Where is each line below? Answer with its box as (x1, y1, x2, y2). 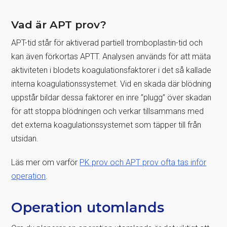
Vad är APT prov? (11, 18, 107, 31)
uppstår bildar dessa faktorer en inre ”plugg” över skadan (11, 92, 212, 102)
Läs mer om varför (11, 157, 80, 167)
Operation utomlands (11, 199, 165, 216)
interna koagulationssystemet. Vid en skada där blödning (11, 79, 212, 89)
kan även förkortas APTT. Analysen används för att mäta (11, 51, 211, 61)
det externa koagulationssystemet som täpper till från (11, 120, 202, 130)
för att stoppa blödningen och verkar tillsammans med (11, 106, 204, 116)
